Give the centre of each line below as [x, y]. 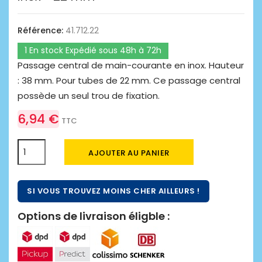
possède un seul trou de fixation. [89, 95]
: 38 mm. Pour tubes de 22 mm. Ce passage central [129, 80]
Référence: [40, 30]
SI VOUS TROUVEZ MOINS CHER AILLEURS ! [113, 191]
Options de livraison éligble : [94, 216]
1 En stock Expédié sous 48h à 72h [93, 50]
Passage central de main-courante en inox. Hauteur [131, 65]
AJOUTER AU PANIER [129, 153]
